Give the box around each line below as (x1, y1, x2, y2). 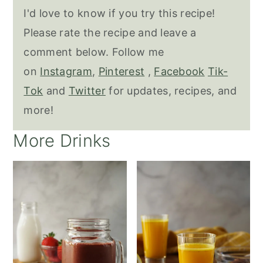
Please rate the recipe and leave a (23, 26, 197, 39)
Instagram (40, 65, 92, 77)
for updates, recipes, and (105, 85, 237, 97)
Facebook (154, 65, 205, 77)
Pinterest (98, 65, 145, 77)
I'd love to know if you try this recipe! (23, 7, 215, 19)
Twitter (68, 85, 106, 97)
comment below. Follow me (23, 46, 164, 58)
